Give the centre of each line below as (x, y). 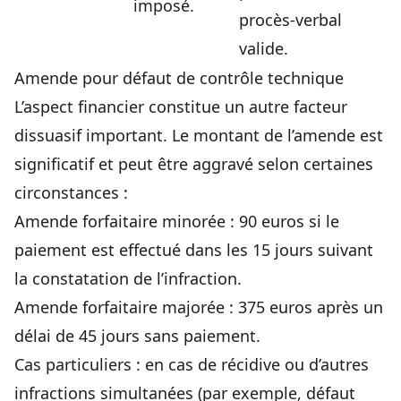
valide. (264, 49)
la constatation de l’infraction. (128, 279)
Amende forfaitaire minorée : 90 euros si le (177, 222)
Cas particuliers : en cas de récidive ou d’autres (192, 365)
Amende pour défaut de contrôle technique (179, 78)
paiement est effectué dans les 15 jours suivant (194, 250)
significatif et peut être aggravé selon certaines (194, 164)
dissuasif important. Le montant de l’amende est (199, 136)
